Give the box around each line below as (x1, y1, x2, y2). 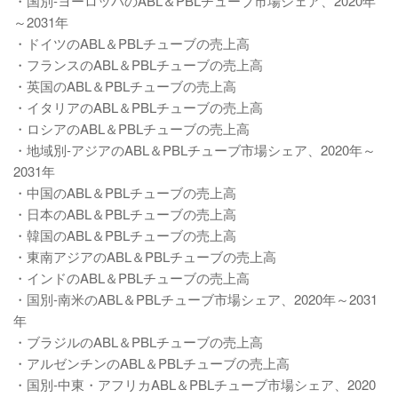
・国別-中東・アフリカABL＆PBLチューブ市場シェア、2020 (13, 375, 376, 394)
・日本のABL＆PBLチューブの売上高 (13, 204, 236, 223)
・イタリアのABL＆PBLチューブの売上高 (13, 98, 263, 116)
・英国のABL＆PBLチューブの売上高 (13, 76, 236, 95)
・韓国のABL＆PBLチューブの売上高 (13, 226, 236, 244)
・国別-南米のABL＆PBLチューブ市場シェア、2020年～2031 (13, 290, 378, 308)
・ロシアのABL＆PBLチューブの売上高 (13, 119, 250, 138)
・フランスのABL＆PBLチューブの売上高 (13, 55, 263, 74)
